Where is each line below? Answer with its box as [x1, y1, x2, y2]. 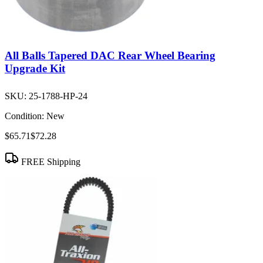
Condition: [5, 111, 44, 122]
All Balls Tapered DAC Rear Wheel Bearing [5, 49, 215, 62]
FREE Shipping [19, 157, 80, 167]
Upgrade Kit [5, 62, 65, 75]
